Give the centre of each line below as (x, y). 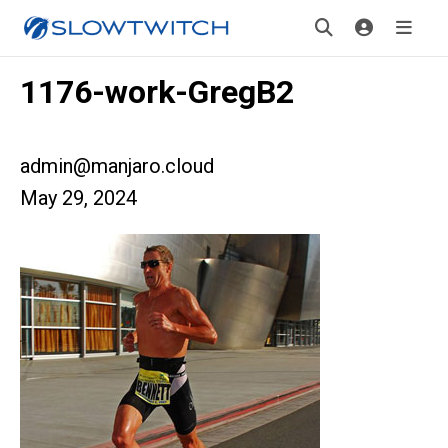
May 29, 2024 (78, 198)
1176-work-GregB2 (157, 92)
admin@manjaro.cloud (117, 166)
